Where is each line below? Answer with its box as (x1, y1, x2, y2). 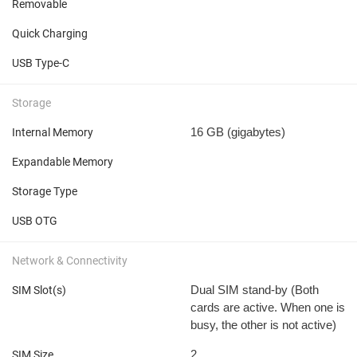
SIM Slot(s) (12, 283, 66, 296)
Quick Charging (12, 26, 88, 40)
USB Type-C (12, 56, 69, 69)
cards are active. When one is (190, 300, 345, 314)
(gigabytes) (227, 124, 285, 139)
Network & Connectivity (12, 253, 127, 267)
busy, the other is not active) (190, 317, 336, 331)
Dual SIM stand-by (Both (190, 282, 319, 296)
